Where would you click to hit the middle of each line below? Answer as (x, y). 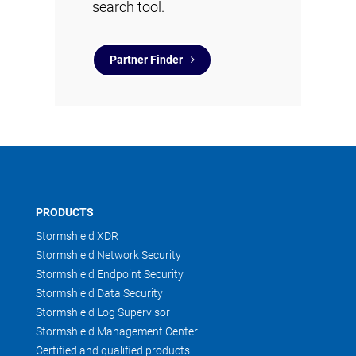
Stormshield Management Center (117, 331)
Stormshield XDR (77, 236)
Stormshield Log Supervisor (103, 312)
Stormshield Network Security (108, 255)
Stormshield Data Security (99, 293)
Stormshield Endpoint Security (110, 274)
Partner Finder (146, 60)
